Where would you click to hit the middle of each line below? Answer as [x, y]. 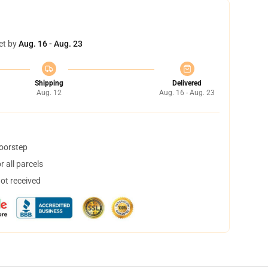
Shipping [49, 83]
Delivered [187, 83]
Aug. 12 [49, 93]
